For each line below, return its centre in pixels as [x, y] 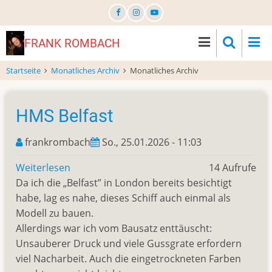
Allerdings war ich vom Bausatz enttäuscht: [114, 228]
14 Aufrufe [233, 168]
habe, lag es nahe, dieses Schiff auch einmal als [123, 198]
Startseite [23, 70]
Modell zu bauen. [55, 213]
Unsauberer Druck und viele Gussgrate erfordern [129, 243]
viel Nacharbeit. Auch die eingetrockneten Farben [128, 259]
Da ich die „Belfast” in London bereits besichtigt [124, 183]
